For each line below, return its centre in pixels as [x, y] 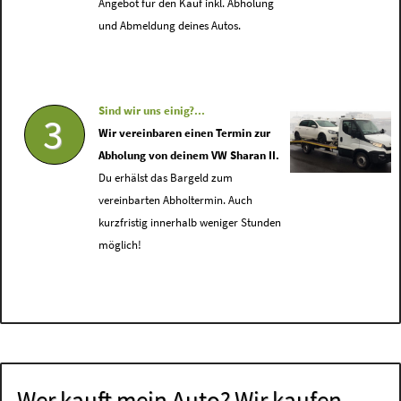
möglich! [120, 245]
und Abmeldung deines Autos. [170, 26]
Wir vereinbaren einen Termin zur [185, 133]
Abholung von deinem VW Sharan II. [189, 156]
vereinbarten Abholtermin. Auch [176, 200]
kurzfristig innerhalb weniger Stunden [190, 223]
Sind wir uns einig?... [152, 111]
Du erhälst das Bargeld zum [166, 178]
